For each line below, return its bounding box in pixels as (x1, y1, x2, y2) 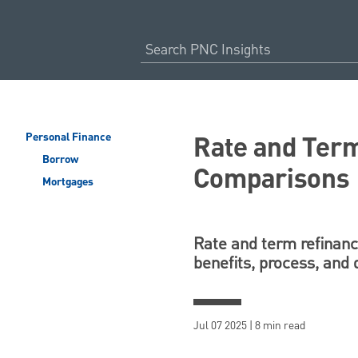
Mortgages (39, 173, 93, 191)
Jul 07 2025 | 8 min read (193, 317, 305, 334)
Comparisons (193, 159, 349, 201)
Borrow (39, 151, 78, 169)
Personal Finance (26, 129, 111, 146)
